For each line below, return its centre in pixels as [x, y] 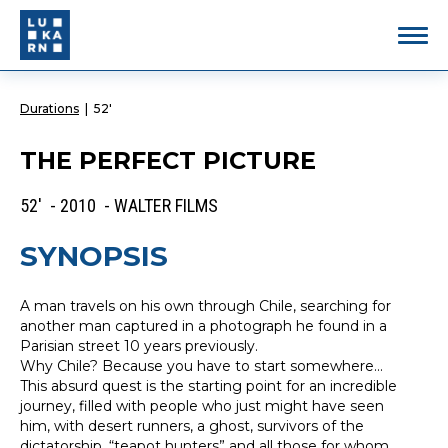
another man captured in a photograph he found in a [203, 326]
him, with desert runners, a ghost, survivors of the [192, 426]
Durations [49, 108]
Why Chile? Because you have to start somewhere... [201, 366]
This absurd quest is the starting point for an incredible [208, 386]
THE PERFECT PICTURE [168, 160]
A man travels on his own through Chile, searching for [205, 306]
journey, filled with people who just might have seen [202, 406]
